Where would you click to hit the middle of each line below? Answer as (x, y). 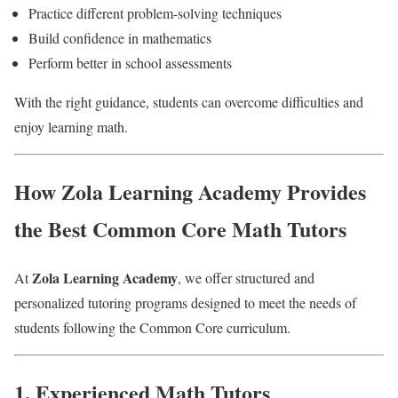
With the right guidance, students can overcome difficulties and (189, 102)
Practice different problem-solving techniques (155, 13)
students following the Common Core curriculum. (152, 328)
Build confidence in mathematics (120, 38)
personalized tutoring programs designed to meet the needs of (185, 303)
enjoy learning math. (71, 127)
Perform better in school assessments (130, 63)
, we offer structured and (246, 278)
